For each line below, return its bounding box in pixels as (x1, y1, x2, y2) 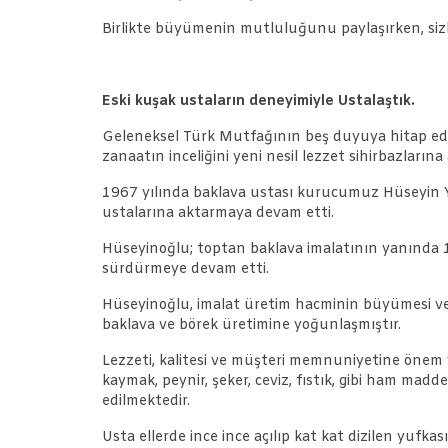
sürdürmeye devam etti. (102, 259, 269, 279)
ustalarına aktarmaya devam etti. (102, 203, 334, 223)
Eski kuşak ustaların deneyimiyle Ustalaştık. (102, 91, 415, 111)
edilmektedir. (102, 391, 190, 411)
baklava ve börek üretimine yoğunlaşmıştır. (102, 315, 401, 335)
